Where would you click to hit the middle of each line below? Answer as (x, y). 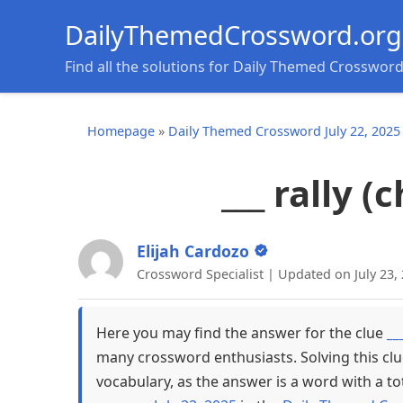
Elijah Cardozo (193, 251)
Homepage (121, 131)
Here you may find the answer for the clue (242, 333)
